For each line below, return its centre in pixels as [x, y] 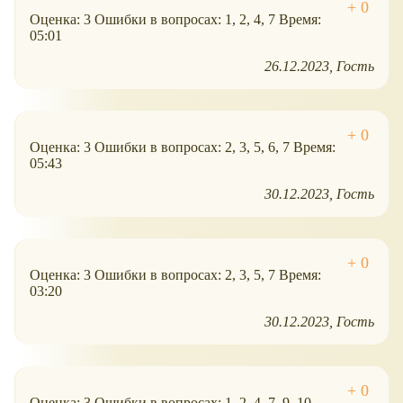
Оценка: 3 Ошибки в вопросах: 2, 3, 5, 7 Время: [175, 275]
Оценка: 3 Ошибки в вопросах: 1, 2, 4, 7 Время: [175, 20]
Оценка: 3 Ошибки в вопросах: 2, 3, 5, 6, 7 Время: [183, 148]
